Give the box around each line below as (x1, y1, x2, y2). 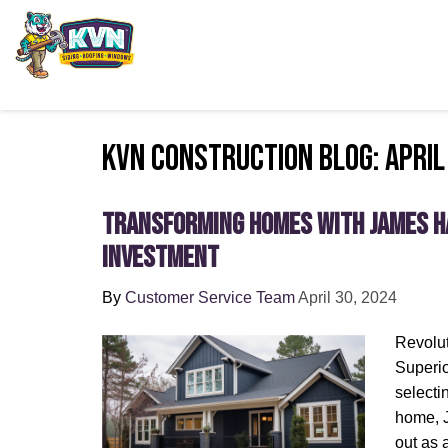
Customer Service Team (125, 289, 295, 306)
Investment (102, 240, 219, 276)
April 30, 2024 (298, 289, 397, 306)
